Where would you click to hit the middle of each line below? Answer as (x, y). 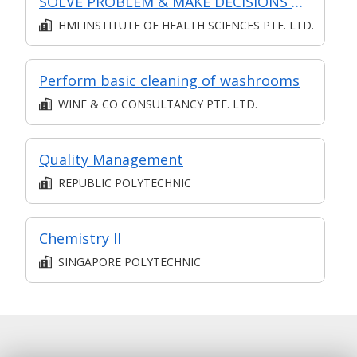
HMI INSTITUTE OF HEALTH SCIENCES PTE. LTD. (186, 25)
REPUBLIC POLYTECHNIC (125, 182)
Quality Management (111, 159)
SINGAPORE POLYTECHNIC (129, 261)
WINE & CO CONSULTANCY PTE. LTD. (158, 104)
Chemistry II (80, 238)
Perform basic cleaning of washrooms (169, 80)
